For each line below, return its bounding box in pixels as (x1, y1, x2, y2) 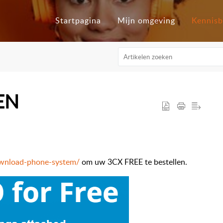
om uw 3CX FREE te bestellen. (80, 156, 187, 168)
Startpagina (55, 15, 102, 26)
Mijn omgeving (117, 15, 176, 26)
